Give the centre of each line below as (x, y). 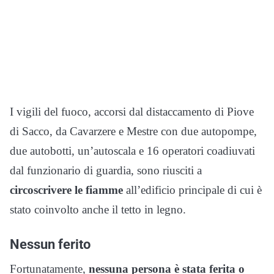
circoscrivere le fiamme (66, 190)
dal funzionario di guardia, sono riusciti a (106, 171)
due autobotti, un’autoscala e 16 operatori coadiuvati (132, 151)
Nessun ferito (50, 244)
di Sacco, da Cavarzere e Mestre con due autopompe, (133, 131)
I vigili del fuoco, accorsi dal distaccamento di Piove (132, 112)
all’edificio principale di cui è (192, 190)
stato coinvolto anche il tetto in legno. (98, 210)
